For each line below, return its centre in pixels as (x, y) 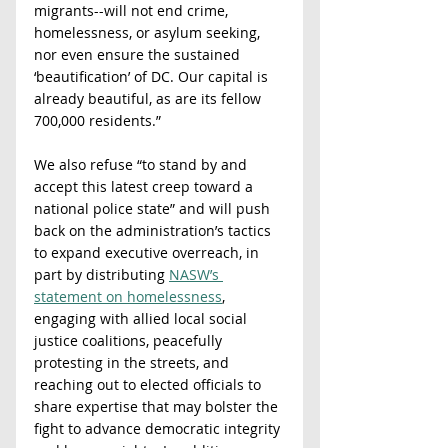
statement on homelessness (128, 296)
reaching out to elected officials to (149, 384)
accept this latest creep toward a (145, 186)
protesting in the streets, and (133, 362)
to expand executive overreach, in (148, 252)
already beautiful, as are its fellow (149, 98)
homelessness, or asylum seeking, (149, 32)
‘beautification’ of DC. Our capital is (153, 76)
